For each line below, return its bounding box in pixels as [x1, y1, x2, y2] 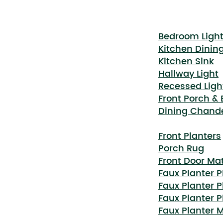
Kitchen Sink [158, 54, 214, 69]
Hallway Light [158, 67, 219, 81]
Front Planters [158, 129, 221, 143]
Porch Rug [158, 141, 204, 156]
